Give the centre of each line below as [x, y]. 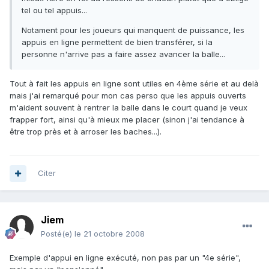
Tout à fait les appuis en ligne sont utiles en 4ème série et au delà [134, 84]
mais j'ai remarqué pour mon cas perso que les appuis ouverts [128, 96]
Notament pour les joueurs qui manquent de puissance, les [133, 30]
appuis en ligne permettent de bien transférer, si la [117, 42]
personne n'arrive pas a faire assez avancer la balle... [123, 54]
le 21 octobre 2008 [110, 234]
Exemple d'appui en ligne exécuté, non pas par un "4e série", [125, 258]
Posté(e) [58, 234]
